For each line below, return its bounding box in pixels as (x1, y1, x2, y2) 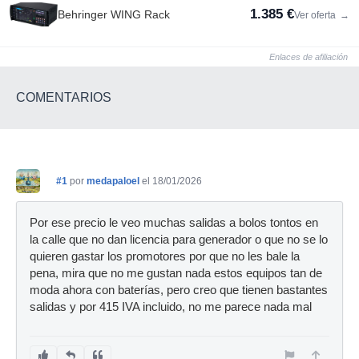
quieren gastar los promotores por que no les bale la (30, 249, 300, 263)
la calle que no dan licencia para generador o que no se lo (30, 232, 328, 246)
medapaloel (87, 175, 139, 187)
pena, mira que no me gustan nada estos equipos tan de (30, 266, 322, 280)
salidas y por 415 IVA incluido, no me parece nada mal (30, 300, 312, 313)
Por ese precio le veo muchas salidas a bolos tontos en (30, 216, 318, 229)
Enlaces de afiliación (269, 51, 348, 62)
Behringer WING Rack (58, 7, 170, 21)
